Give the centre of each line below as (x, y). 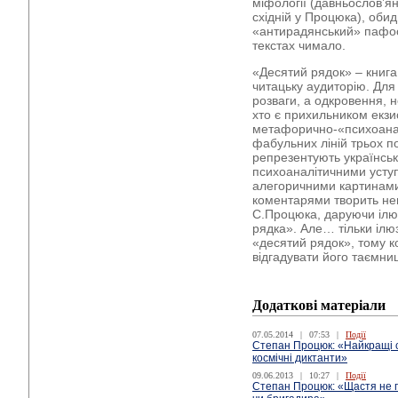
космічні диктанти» (300, 358)
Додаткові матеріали (319, 305)
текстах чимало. (299, 45)
